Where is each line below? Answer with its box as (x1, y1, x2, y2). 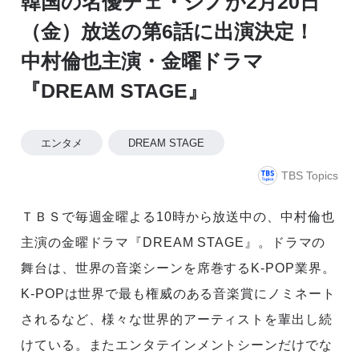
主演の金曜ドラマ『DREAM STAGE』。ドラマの (21, 236, 326, 250)
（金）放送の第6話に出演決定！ (21, 20, 314, 43)
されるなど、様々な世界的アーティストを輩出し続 (21, 313, 333, 327)
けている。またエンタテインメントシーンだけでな (21, 338, 333, 353)
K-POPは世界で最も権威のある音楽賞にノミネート (21, 287, 336, 301)
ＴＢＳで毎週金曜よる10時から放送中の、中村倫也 (21, 210, 335, 224)
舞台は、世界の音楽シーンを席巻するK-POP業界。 (21, 261, 336, 276)
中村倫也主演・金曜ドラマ (21, 50, 264, 73)
